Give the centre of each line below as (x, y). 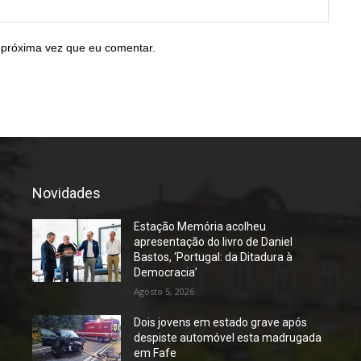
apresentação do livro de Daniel (214, 242)
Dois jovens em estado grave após (221, 323)
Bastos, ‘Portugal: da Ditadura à (214, 257)
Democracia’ (166, 273)
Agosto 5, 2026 (164, 292)
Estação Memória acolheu (200, 227)
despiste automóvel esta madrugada (228, 338)
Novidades (66, 193)
